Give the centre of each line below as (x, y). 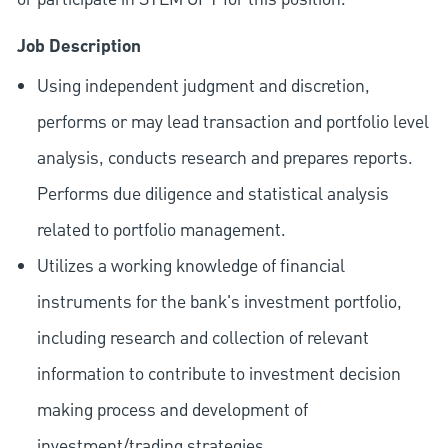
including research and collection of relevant (202, 339)
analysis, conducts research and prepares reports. (224, 159)
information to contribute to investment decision (218, 375)
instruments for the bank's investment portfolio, (219, 303)
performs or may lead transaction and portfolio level (232, 123)
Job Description (78, 47)
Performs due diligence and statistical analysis (212, 195)
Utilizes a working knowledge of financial (190, 267)
